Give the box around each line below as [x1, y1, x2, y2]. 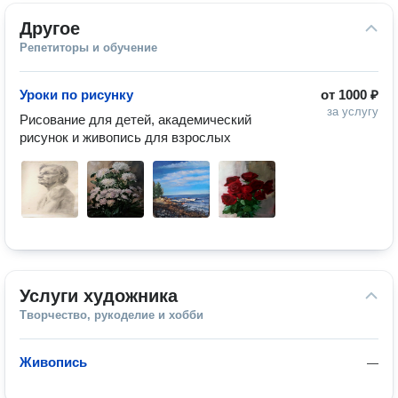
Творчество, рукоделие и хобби [20, 308, 203, 322]
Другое [20, 19, 80, 38]
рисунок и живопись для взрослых [20, 130, 231, 145]
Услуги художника [20, 286, 178, 306]
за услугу [327, 105, 378, 118]
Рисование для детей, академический [20, 112, 251, 127]
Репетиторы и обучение [20, 41, 157, 54]
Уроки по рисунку [20, 87, 133, 102]
